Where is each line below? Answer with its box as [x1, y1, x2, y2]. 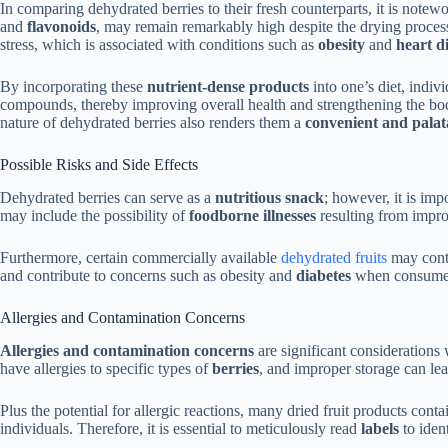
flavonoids [27, 18, 96, 36]
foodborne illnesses [189, 207, 316, 225]
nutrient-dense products [147, 78, 309, 96]
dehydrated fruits [281, 249, 387, 267]
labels [361, 419, 399, 437]
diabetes [296, 267, 351, 285]
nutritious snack [215, 189, 324, 207]
